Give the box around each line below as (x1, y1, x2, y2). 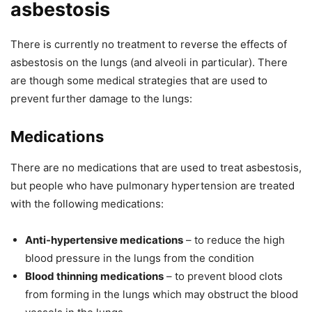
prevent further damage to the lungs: (10, 92, 192, 106)
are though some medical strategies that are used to (10, 74, 267, 88)
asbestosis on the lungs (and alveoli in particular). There (10, 56, 288, 70)
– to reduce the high (183, 233, 285, 247)
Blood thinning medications (25, 270, 164, 283)
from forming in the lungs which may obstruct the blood (25, 288, 298, 302)
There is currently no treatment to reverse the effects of (10, 38, 287, 52)
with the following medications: (10, 197, 164, 211)
